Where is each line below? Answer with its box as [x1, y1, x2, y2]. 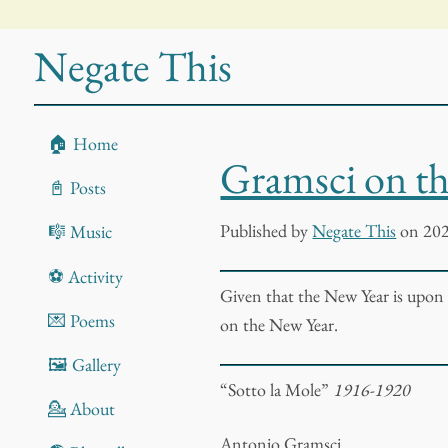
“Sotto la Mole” [220, 378, 334, 401]
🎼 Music [47, 220, 112, 244]
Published [220, 219, 288, 242]
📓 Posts [47, 176, 106, 200]
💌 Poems [47, 308, 115, 332]
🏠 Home [47, 132, 118, 155]
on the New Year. [220, 313, 339, 336]
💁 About [47, 397, 115, 421]
